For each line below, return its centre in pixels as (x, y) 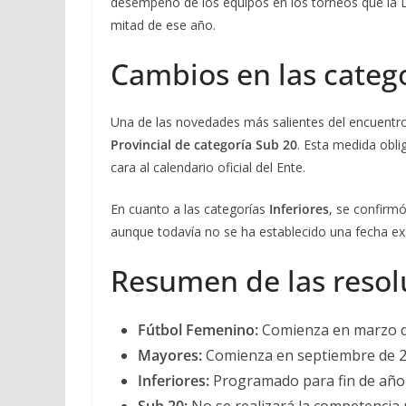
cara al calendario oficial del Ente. (208, 167)
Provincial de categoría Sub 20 (204, 145)
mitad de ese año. (163, 25)
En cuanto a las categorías (190, 209)
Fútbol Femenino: (198, 330)
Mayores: (170, 355)
